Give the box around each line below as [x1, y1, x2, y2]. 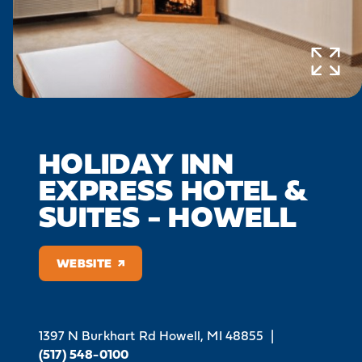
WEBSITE [57, 254, 112, 272]
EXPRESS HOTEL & [39, 167, 308, 212]
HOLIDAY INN [39, 141, 234, 185]
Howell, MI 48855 [159, 326, 264, 345]
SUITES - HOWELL [39, 194, 297, 238]
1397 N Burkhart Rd [39, 326, 156, 345]
